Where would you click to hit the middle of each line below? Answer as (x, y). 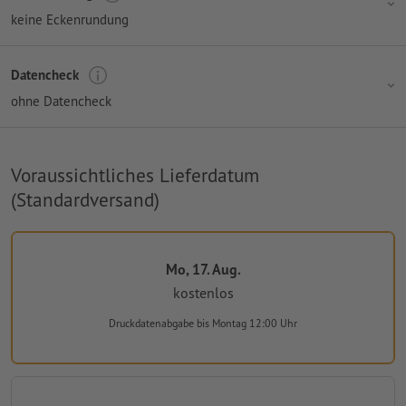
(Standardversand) (85, 199)
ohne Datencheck (61, 101)
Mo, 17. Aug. (203, 269)
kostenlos (203, 293)
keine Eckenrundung (70, 19)
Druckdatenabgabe (153, 324)
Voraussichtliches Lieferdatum (135, 174)
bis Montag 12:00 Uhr (247, 324)
